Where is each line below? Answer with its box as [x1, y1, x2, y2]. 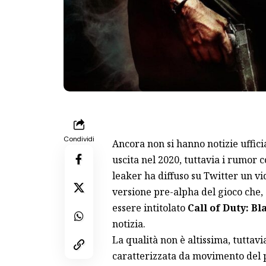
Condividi [64, 134, 94, 144]
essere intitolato [112, 201, 188, 214]
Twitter [203, 169, 238, 182]
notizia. [112, 217, 145, 230]
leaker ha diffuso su [112, 169, 204, 182]
